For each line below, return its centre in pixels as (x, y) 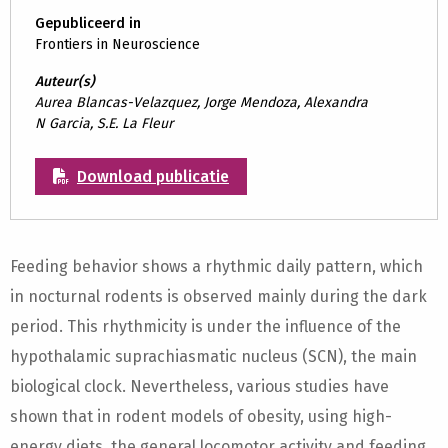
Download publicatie (153, 176)
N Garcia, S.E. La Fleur (104, 123)
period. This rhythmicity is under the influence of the (205, 326)
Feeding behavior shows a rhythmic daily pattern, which (216, 266)
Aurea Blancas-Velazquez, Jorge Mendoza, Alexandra (201, 102)
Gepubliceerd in (88, 23)
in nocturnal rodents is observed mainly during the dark (218, 296)
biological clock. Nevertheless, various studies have (199, 386)
